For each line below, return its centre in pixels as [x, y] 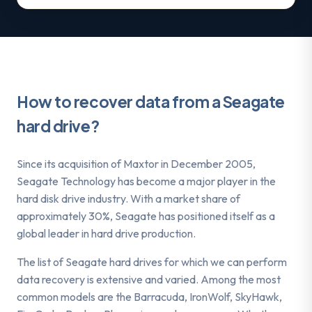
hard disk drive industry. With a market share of [128, 198]
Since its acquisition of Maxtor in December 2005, [136, 163]
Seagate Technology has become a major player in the [146, 181]
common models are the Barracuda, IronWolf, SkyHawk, [149, 296]
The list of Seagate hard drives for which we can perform [152, 262]
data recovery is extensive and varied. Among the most [149, 279]
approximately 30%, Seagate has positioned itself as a [146, 216]
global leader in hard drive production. [106, 233]
